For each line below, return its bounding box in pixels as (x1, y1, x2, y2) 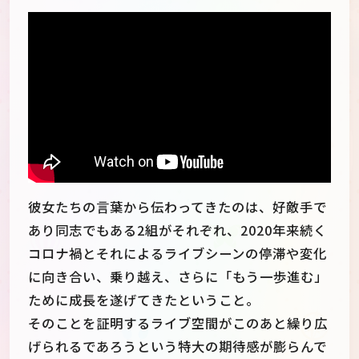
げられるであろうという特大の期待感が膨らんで (28, 337, 327, 357)
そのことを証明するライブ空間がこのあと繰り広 (28, 313, 328, 333)
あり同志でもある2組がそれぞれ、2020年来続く (28, 220, 327, 240)
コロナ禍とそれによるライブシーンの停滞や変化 (28, 244, 327, 264)
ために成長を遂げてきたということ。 (28, 290, 260, 310)
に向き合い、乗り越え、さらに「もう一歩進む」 (28, 267, 328, 287)
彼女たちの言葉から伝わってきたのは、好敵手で (28, 197, 327, 217)
